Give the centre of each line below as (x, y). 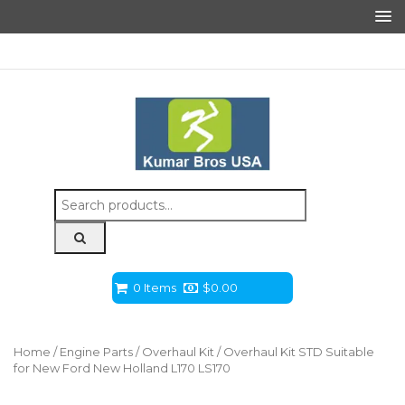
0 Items (155, 288)
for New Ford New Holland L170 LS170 (122, 369)
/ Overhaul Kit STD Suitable (294, 353)
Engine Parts (96, 353)
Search (75, 198)
